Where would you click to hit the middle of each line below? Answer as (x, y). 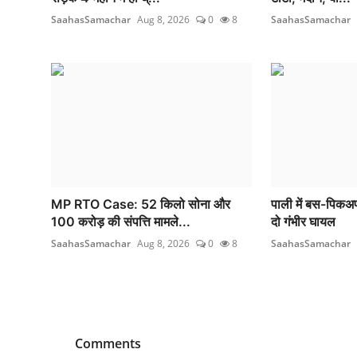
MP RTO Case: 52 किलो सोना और (141, 204)
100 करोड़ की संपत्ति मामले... (121, 222)
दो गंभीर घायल (303, 222)
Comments (108, 344)
